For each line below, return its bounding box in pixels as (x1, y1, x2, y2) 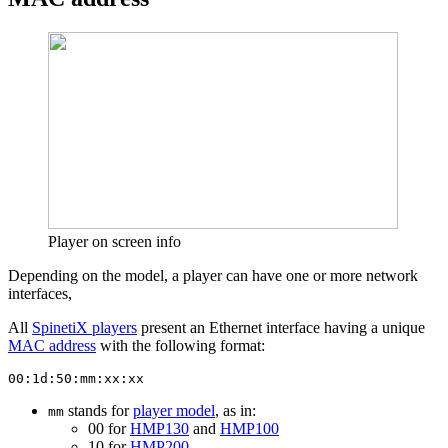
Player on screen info (48, 233, 181, 251)
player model (133, 402, 215, 420)
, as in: (215, 402, 256, 420)
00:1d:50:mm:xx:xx (8, 371, 144, 387)
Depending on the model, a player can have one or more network (8, 267, 418, 285)
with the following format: (96, 337, 265, 355)
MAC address (8, 337, 96, 355)
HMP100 (220, 420, 279, 438)
